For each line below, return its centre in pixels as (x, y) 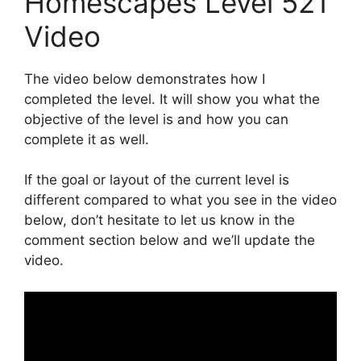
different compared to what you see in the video (180, 200)
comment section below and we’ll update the (170, 240)
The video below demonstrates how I (145, 79)
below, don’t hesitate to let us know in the (160, 220)
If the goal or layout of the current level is (157, 180)
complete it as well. (87, 139)
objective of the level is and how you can (156, 119)
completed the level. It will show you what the (172, 99)
